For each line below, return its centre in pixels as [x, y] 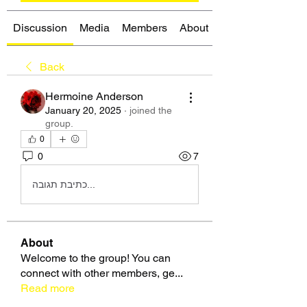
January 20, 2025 [83, 110]
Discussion [40, 28]
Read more [48, 288]
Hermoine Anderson [94, 96]
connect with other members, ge [98, 273]
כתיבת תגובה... [91, 184]
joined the [151, 110]
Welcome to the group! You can [96, 258]
